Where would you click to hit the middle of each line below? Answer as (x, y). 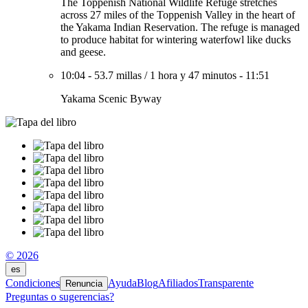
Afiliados (178, 283)
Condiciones (33, 283)
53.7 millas (118, 75)
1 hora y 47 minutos (193, 75)
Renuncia (84, 284)
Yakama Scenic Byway (111, 99)
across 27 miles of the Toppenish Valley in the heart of (178, 15)
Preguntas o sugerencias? (60, 297)
